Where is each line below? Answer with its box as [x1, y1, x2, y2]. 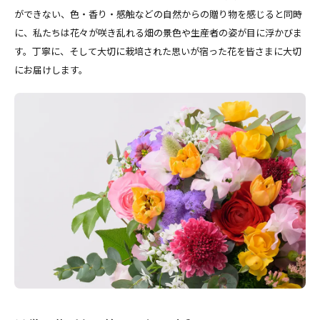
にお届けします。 [14, 62, 88, 76]
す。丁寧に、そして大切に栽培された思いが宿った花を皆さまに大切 [14, 44, 301, 58]
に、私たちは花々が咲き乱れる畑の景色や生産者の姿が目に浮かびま [14, 25, 302, 39]
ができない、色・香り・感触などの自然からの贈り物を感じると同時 [14, 6, 302, 21]
